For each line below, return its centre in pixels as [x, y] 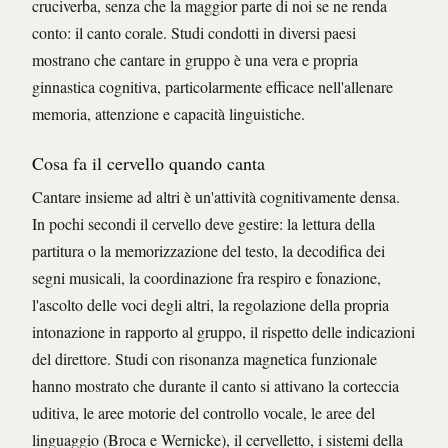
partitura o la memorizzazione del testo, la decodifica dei [208, 251]
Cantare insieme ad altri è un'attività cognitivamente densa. [216, 197]
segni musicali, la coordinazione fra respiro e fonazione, [206, 278]
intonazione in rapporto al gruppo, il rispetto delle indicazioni [223, 332]
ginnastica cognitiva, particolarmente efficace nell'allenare [212, 87]
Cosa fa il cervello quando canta [148, 163]
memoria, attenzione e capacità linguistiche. [168, 114]
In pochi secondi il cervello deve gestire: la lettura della [203, 224]
